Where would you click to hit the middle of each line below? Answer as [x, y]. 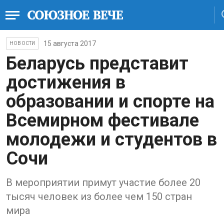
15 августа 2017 [70, 43]
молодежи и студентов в [111, 139]
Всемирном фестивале [102, 120]
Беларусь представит [97, 63]
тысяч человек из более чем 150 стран [99, 196]
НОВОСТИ [22, 43]
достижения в [66, 82]
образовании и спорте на [110, 101]
